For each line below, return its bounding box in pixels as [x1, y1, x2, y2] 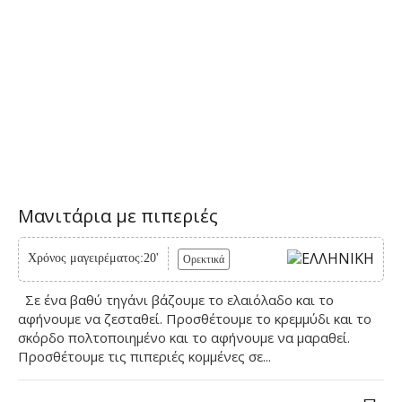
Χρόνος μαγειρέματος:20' [28, 251, 159, 266]
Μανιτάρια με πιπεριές [18, 204, 218, 229]
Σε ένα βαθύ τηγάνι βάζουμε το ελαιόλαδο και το [18, 291, 334, 310]
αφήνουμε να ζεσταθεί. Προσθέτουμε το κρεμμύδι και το [18, 310, 371, 328]
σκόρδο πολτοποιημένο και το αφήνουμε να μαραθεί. [18, 328, 350, 347]
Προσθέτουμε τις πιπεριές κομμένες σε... [18, 347, 271, 366]
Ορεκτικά [183, 253, 224, 267]
